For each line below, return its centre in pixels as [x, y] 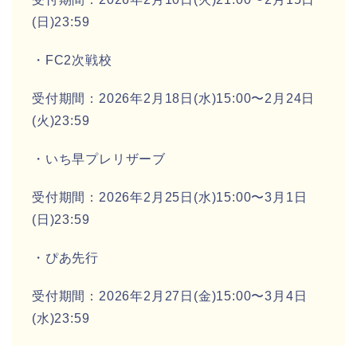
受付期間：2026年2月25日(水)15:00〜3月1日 [170, 197]
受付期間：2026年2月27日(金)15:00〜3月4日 [170, 296]
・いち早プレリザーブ [99, 159]
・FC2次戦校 [72, 60]
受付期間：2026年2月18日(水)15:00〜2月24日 [174, 98]
